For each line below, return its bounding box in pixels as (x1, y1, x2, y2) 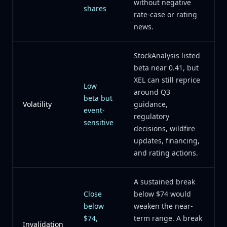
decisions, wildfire (134, 124, 195, 133)
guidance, (134, 99, 168, 109)
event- (84, 105, 105, 115)
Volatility (23, 99, 52, 109)
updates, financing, (134, 136, 200, 145)
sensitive (84, 118, 113, 127)
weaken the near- (134, 201, 193, 211)
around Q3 (134, 87, 170, 97)
